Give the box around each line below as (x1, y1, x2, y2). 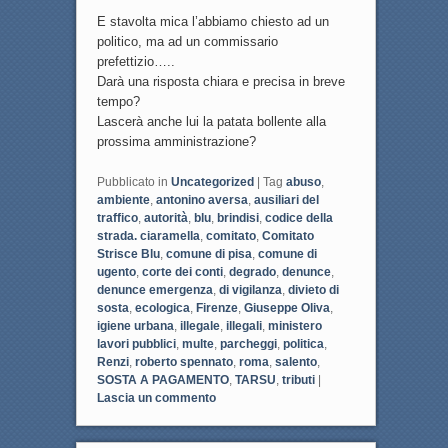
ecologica (134, 301, 190, 316)
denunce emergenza (96, 283, 213, 298)
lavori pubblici (96, 337, 176, 352)
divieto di (287, 283, 339, 298)
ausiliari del (253, 193, 319, 208)
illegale (179, 319, 220, 334)
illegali (225, 319, 262, 334)
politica (282, 337, 324, 352)
